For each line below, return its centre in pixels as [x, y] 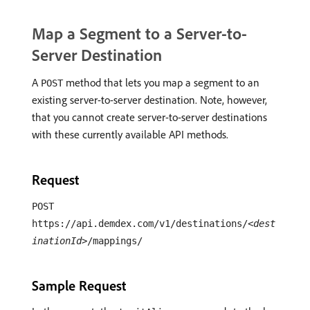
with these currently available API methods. [130, 134]
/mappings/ [115, 241]
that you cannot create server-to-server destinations [149, 117]
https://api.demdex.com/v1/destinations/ [140, 224]
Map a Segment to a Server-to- [139, 33]
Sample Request [79, 285]
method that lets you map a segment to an [161, 82]
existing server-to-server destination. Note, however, [149, 100]
